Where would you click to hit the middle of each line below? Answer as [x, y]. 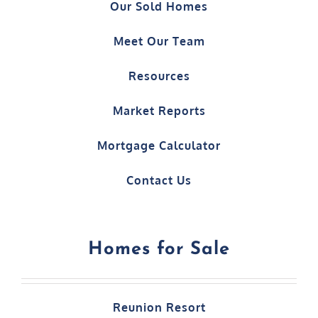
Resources [159, 76]
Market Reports [159, 110]
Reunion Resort [159, 307]
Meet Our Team [159, 41]
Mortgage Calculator [159, 145]
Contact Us [159, 180]
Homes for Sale [159, 249]
